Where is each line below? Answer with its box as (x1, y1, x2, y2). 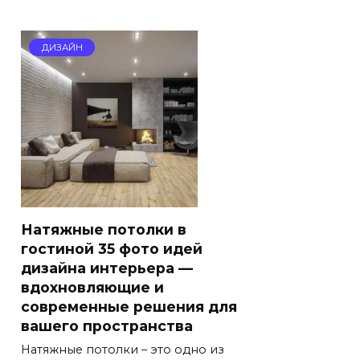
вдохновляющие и (21, 278, 164, 296)
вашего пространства (21, 317, 193, 334)
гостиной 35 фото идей (21, 239, 202, 257)
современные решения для (21, 297, 237, 315)
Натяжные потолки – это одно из (21, 342, 224, 357)
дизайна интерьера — (21, 259, 193, 276)
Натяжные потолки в (21, 220, 186, 238)
